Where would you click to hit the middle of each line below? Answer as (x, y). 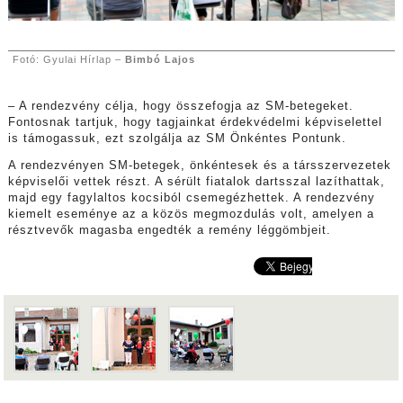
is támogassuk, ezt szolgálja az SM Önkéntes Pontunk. (179, 138)
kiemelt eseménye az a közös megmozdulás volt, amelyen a (191, 215)
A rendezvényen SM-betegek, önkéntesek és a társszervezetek (199, 166)
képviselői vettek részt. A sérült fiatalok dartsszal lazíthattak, (196, 182)
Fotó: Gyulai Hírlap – (68, 59)
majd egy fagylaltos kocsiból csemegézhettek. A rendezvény (191, 198)
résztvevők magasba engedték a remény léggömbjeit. (169, 231)
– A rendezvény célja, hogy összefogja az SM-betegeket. (180, 106)
